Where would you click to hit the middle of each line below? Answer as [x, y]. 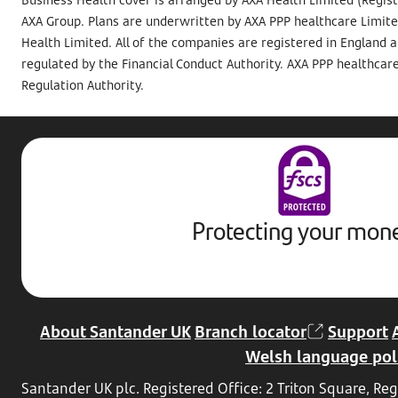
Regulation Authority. [84, 85]
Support [358, 331]
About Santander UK [115, 331]
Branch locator [251, 331]
